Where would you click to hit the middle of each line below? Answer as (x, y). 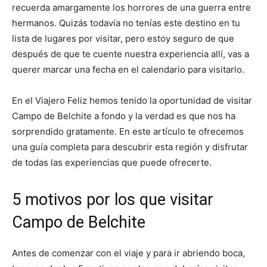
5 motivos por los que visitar (113, 200)
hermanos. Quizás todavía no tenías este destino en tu (126, 23)
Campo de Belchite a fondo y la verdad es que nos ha (124, 116)
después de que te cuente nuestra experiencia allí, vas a (131, 54)
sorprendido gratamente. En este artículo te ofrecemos (128, 131)
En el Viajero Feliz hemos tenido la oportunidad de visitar (132, 100)
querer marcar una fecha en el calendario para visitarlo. (128, 69)
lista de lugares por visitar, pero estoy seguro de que (123, 38)
